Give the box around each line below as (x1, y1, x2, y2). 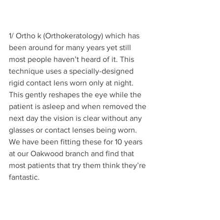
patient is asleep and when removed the (9, 102, 148, 110)
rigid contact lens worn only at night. (9, 78, 136, 87)
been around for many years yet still (9, 43, 133, 52)
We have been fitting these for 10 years (9, 137, 144, 146)
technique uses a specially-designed (9, 66, 136, 75)
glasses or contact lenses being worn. (9, 125, 139, 134)
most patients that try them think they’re (9, 161, 148, 169)
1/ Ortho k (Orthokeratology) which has (9, 31, 141, 40)
